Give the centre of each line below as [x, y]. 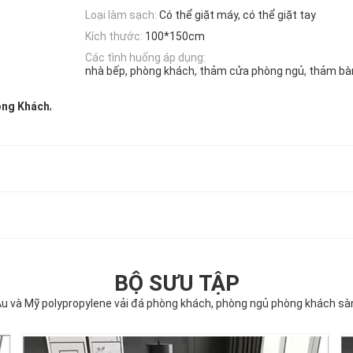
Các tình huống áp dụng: [145, 58]
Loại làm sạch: [121, 15]
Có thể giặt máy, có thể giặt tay [238, 15]
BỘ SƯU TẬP [176, 284]
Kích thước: [114, 36]
